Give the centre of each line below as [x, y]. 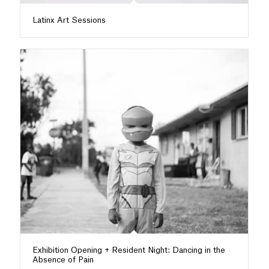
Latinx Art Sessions [69, 20]
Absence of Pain [63, 260]
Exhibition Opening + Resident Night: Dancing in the [128, 250]
